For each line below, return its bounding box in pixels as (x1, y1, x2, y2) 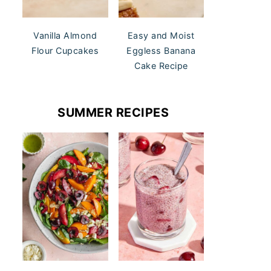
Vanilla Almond (33, 30, 97, 41)
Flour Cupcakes (31, 45, 99, 56)
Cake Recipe (134, 60, 188, 71)
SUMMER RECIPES (57, 105, 169, 120)
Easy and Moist (127, 30, 195, 41)
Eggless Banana (126, 45, 196, 56)
